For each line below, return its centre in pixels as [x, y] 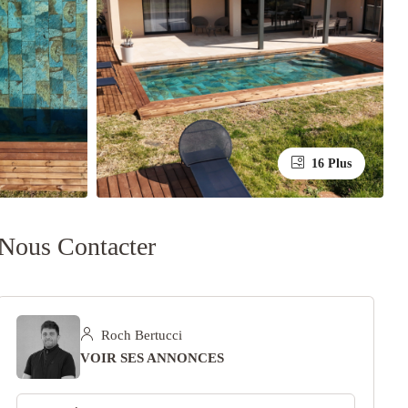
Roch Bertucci [139, 336]
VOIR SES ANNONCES [152, 358]
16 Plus [330, 164]
